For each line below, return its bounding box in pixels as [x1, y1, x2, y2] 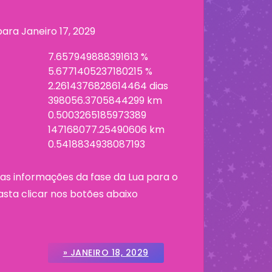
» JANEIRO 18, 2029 [63, 246, 149, 259]
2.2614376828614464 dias [47, 79, 168, 93]
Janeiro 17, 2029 [21, 24, 95, 38]
